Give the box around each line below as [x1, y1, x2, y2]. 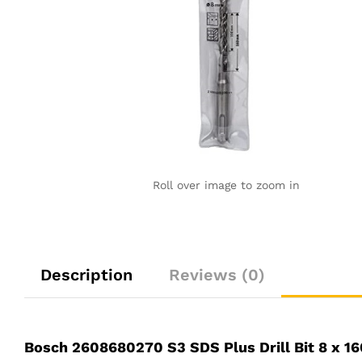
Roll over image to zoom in [152, 178, 300, 192]
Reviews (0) [169, 264, 265, 284]
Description [40, 264, 133, 284]
